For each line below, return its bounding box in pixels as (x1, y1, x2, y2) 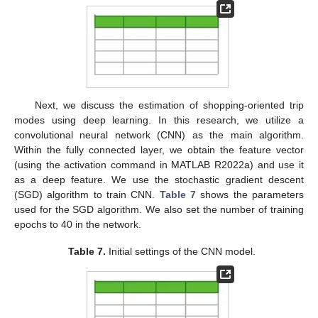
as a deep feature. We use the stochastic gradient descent (14, 173, 304, 185)
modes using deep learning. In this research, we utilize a (14, 114, 304, 126)
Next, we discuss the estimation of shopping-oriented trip (34, 99, 304, 111)
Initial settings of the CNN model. (106, 245, 256, 257)
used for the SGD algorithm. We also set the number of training (14, 203, 304, 215)
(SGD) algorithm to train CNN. (14, 188, 160, 200)
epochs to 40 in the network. (14, 218, 141, 230)
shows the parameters (196, 188, 305, 200)
